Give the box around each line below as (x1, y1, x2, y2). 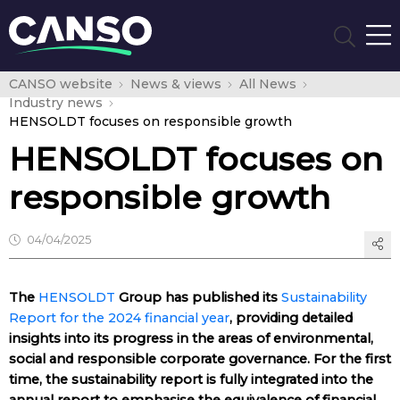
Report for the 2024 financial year (9, 310, 229, 326)
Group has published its (115, 289, 281, 305)
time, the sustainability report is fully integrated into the (9, 371, 373, 387)
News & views (129, 76, 221, 92)
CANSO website (9, 76, 112, 92)
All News (238, 76, 296, 92)
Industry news (9, 95, 103, 111)
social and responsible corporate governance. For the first (9, 351, 391, 367)
